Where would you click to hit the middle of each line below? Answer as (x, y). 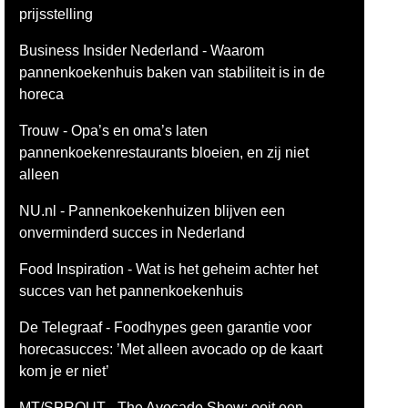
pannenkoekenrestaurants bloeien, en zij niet (164, 153)
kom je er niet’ (65, 371)
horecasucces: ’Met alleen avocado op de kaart (171, 349)
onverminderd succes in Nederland (133, 233)
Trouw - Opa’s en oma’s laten (114, 131)
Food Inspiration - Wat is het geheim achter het (169, 269)
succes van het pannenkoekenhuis (132, 291)
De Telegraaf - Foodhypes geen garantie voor (166, 327)
